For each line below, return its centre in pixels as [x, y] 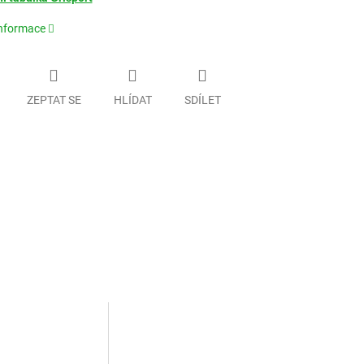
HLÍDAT [132, 100]
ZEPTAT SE [54, 100]
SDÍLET [202, 100]
